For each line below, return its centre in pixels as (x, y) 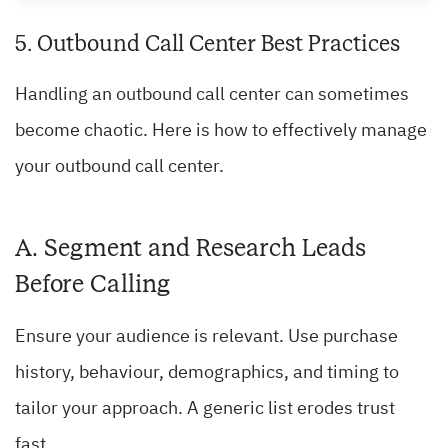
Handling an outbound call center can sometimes (212, 95)
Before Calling (92, 284)
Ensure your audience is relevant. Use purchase (206, 337)
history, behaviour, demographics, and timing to (207, 373)
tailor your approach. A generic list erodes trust (205, 409)
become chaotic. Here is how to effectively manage (221, 131)
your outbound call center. (119, 167)
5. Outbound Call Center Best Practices (207, 44)
